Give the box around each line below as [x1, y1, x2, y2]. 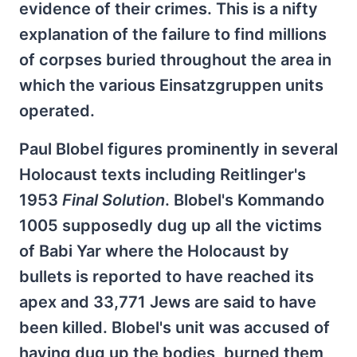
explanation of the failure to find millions [19, 25, 327, 44]
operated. [19, 101, 95, 120]
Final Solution [62, 190, 165, 210]
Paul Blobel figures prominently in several [19, 139, 338, 159]
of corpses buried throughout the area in [19, 50, 331, 69]
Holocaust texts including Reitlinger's [19, 165, 306, 184]
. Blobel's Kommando [165, 190, 324, 210]
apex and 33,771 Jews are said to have [19, 292, 316, 312]
